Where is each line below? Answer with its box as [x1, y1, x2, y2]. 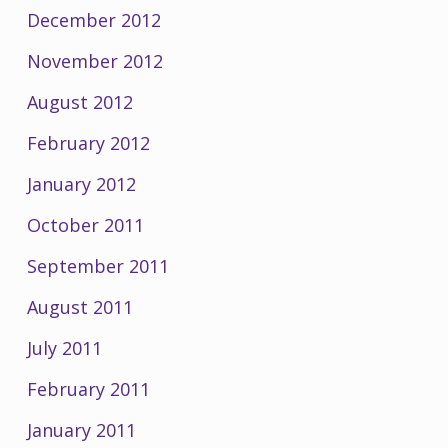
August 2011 [26, 294, 133, 319]
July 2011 [26, 335, 102, 360]
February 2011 [26, 376, 150, 401]
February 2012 [26, 130, 150, 155]
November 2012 [26, 48, 163, 73]
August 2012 [26, 89, 133, 114]
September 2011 [26, 253, 169, 278]
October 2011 [26, 212, 144, 237]
